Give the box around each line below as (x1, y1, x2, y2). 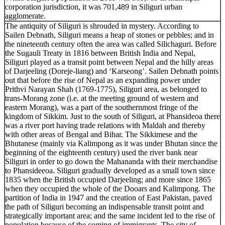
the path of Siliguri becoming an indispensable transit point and (5, 202, 204, 211)
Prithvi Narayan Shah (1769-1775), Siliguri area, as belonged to (5, 84, 207, 93)
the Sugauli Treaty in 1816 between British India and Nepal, (5, 48, 195, 57)
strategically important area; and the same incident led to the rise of (5, 211, 215, 220)
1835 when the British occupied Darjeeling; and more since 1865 (5, 175, 211, 184)
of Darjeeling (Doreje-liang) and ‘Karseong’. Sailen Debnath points (5, 66, 218, 75)
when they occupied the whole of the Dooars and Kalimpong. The (5, 184, 215, 193)
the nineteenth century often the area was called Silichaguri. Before (5, 39, 216, 48)
